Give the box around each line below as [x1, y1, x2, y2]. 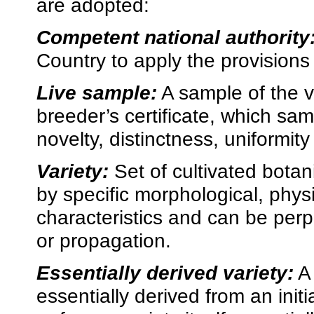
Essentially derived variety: [36, 261, 294, 285]
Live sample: [36, 81, 157, 104]
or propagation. [36, 229, 171, 252]
